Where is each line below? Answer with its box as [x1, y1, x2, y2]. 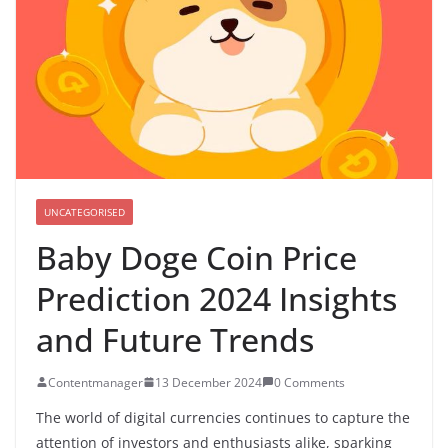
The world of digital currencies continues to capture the [36, 407, 410, 427]
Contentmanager [48, 373, 143, 391]
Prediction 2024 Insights [36, 276, 397, 320]
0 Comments [274, 373, 345, 391]
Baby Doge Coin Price [36, 235, 357, 279]
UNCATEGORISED [44, 204, 125, 219]
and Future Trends [36, 317, 314, 361]
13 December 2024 [155, 373, 262, 391]
